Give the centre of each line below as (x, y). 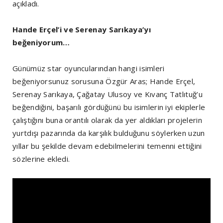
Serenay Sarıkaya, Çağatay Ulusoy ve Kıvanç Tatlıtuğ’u (108, 94)
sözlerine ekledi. (41, 159)
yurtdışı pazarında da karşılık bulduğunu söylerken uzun (109, 133)
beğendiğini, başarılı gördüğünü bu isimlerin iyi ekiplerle (109, 107)
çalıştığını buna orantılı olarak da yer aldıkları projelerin (107, 120)
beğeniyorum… (42, 42)
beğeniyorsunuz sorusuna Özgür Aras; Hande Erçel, (104, 81)
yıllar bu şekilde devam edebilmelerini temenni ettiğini (107, 146)
